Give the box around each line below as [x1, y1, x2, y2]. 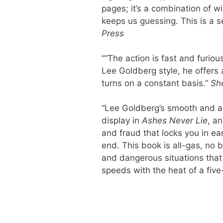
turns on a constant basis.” [101, 78, 211, 88]
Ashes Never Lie [141, 115, 208, 125]
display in [101, 115, 142, 125]
